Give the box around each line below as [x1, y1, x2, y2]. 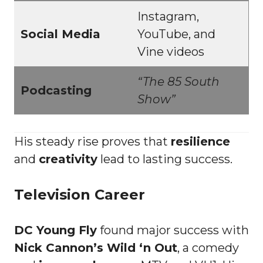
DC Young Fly [14, 222, 97, 237]
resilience [171, 134, 230, 149]
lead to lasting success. [97, 151, 232, 166]
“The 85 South [137, 74, 220, 89]
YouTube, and [137, 26, 215, 41]
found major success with [97, 222, 249, 237]
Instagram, [137, 9, 199, 23]
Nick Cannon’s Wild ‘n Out [14, 240, 177, 255]
